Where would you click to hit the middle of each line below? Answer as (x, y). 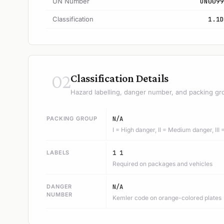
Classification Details (120, 78)
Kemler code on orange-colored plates (167, 198)
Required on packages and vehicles (162, 164)
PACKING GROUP (72, 118)
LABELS (58, 152)
